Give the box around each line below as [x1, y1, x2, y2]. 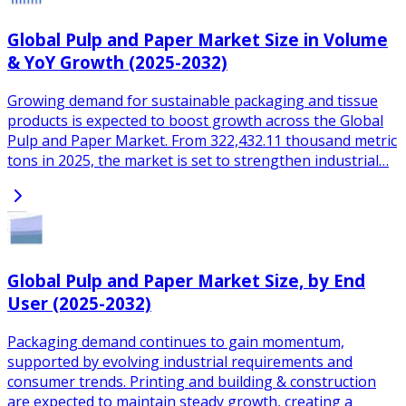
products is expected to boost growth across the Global [7, 111, 383, 131]
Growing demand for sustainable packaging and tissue [7, 91, 378, 111]
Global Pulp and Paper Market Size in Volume [7, 28, 388, 52]
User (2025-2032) [7, 291, 151, 314]
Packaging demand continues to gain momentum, [7, 331, 344, 352]
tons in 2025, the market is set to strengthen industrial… [7, 150, 389, 171]
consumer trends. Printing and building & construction [7, 371, 376, 391]
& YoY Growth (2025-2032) [7, 51, 227, 74]
